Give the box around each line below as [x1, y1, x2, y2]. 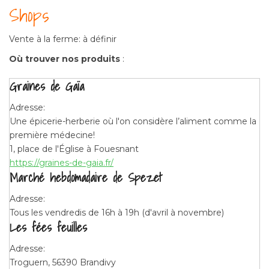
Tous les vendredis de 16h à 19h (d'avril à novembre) [10, 207, 224, 218]
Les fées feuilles [10, 217, 87, 237]
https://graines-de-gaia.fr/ [10, 157, 113, 168]
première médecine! [10, 129, 95, 141]
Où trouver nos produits [9, 53, 122, 64]
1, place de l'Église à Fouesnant [10, 143, 139, 154]
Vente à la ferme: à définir [9, 33, 116, 44]
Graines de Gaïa [10, 76, 84, 96]
